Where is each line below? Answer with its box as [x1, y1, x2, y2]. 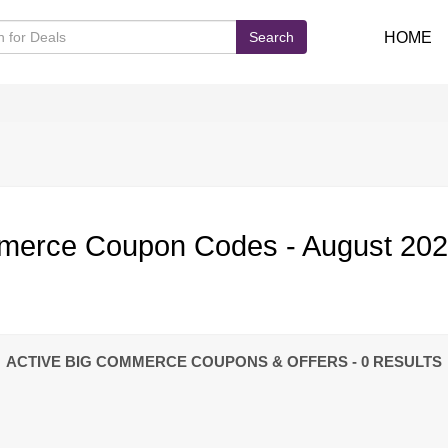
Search [248, 29, 294, 45]
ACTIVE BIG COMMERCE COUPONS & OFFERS [6, 353, 352, 371]
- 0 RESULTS [352, 353, 442, 371]
